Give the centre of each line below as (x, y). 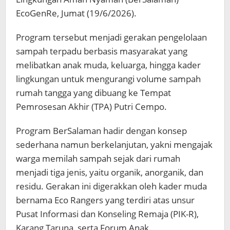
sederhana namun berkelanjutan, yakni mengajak (114, 144)
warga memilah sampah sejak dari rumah (98, 158)
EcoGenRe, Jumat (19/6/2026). (76, 13)
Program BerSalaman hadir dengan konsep (101, 130)
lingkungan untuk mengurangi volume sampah (108, 79)
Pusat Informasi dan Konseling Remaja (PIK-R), (107, 214)
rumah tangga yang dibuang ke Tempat (93, 92)
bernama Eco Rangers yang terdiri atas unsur (105, 200)
